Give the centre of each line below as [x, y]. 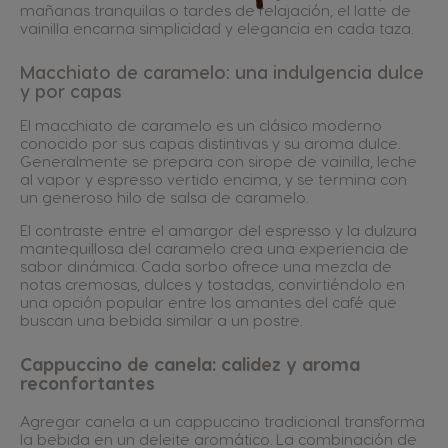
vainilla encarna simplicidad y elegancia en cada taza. [216, 27]
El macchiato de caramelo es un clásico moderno [201, 124]
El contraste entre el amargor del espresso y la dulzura [218, 229]
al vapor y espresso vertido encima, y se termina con [213, 178]
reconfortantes [87, 382]
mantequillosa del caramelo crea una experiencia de [214, 247]
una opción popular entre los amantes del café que [208, 301]
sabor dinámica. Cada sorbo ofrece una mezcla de [206, 265]
